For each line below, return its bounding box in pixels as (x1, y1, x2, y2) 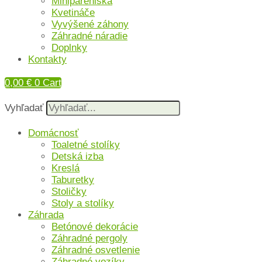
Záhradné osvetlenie (51, 244, 140, 256)
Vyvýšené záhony (51, 19, 129, 30)
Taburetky (51, 174, 94, 185)
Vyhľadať (5, 102, 43, 113)
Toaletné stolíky (51, 139, 120, 150)
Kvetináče (51, 7, 95, 18)
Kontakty (28, 54, 67, 65)
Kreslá (51, 163, 80, 174)
